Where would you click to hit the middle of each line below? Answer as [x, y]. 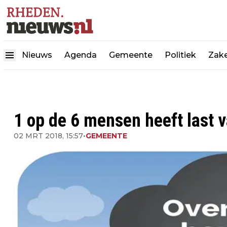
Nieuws [37, 55]
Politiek [180, 55]
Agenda [81, 55]
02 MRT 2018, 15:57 [48, 136]
